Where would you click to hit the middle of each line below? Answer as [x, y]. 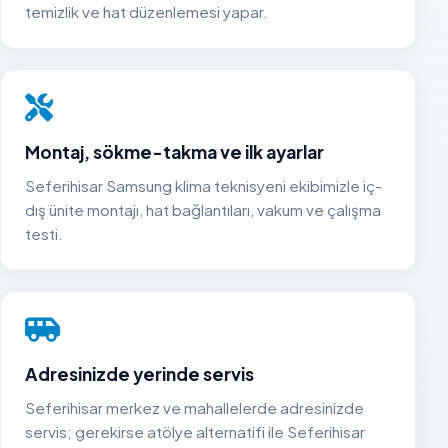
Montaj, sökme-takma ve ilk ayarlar [174, 151]
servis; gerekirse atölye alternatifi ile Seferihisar [195, 431]
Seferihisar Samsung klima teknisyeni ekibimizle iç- [203, 185]
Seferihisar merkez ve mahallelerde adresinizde [194, 407]
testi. [44, 233]
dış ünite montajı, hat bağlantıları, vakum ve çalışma [203, 209]
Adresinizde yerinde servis [139, 373]
